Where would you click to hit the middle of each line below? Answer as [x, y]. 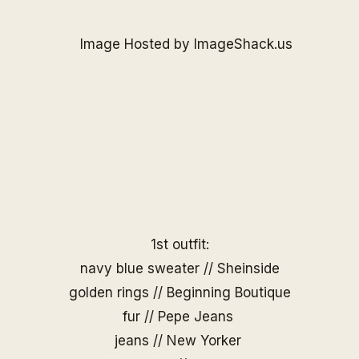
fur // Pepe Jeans [179, 317]
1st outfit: [179, 244]
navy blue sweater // [148, 268]
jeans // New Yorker [179, 341]
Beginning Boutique [228, 292]
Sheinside [248, 268]
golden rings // [117, 292]
